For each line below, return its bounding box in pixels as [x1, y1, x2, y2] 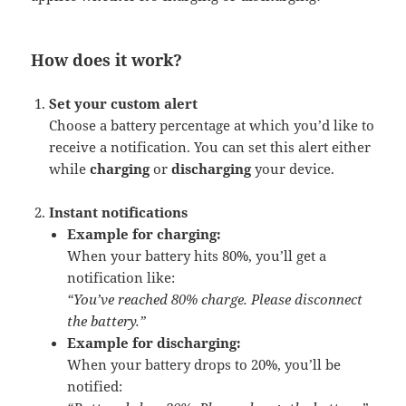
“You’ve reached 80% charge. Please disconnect [67, 290, 363, 309]
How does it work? [31, 49, 183, 72]
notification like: [67, 268, 176, 287]
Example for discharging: [67, 333, 242, 353]
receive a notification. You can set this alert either [49, 138, 372, 157]
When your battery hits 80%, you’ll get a [67, 246, 327, 266]
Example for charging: [67, 225, 222, 244]
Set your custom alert [49, 94, 198, 113]
